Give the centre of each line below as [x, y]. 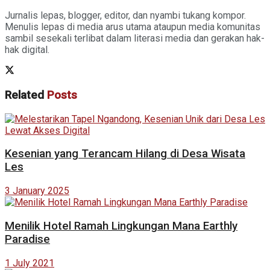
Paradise [27, 239]
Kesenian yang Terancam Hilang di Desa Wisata [125, 154]
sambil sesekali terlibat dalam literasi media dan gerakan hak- [135, 39]
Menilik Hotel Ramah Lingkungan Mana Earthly [121, 226]
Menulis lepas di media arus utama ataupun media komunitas [133, 27]
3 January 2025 [37, 191]
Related [24, 96]
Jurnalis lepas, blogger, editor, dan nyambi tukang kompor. [125, 16]
